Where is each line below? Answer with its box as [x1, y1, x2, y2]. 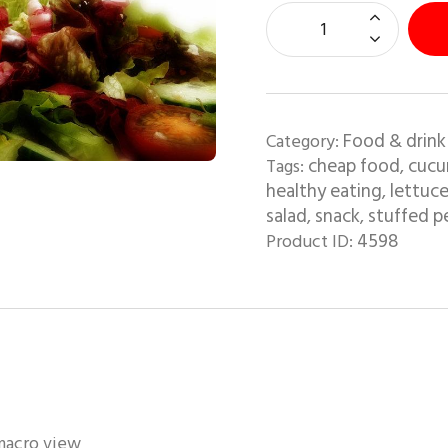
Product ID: [265, 226, 357, 256]
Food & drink [342, 125, 446, 157]
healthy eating [265, 175, 382, 207]
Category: [265, 126, 343, 156]
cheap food [307, 150, 400, 182]
